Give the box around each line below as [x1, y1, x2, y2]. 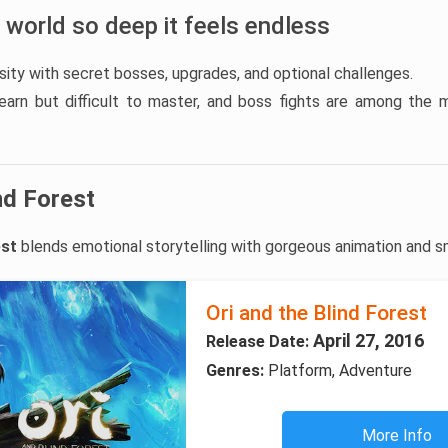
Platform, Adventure [267, 361, 412, 380]
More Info [362, 426, 433, 445]
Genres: [205, 361, 268, 380]
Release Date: [205, 332, 313, 351]
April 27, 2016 [312, 330, 424, 351]
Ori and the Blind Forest [205, 301, 427, 325]
